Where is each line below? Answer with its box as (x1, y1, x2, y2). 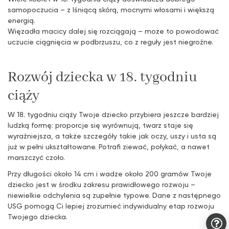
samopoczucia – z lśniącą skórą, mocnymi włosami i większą (8, 5, 214, 14)
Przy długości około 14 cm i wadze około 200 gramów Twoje (8, 169, 212, 178)
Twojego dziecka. (8, 212, 67, 221)
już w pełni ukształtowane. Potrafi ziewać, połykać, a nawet (8, 142, 210, 151)
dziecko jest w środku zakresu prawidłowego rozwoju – (8, 180, 195, 189)
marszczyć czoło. (8, 152, 65, 162)
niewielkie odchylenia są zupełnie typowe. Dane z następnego (8, 191, 221, 200)
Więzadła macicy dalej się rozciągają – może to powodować (8, 26, 219, 35)
